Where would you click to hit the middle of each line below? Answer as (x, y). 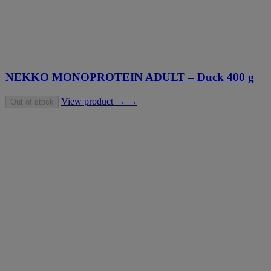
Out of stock (32, 102)
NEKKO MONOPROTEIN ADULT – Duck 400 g (130, 77)
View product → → (99, 101)
